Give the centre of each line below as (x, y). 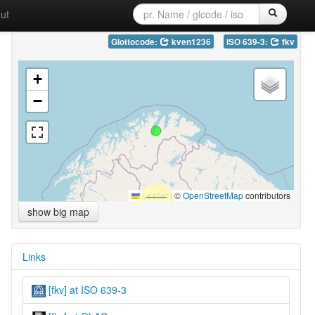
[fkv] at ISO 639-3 (86, 289)
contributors (266, 195)
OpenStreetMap (213, 195)
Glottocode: (135, 41)
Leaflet (154, 195)
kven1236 (190, 41)
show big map (58, 211)
